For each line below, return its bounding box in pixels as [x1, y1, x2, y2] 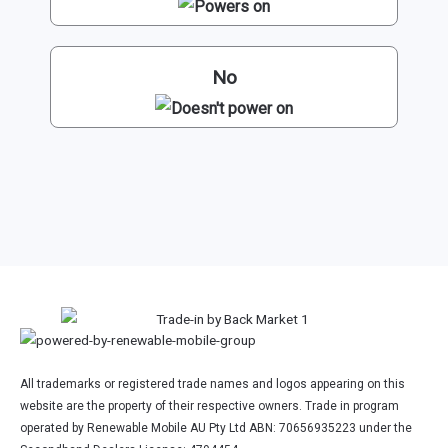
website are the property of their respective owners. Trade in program [20, 399, 399, 414]
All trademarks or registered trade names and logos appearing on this [20, 377, 405, 392]
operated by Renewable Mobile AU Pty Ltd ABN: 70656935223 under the [20, 421, 412, 436]
